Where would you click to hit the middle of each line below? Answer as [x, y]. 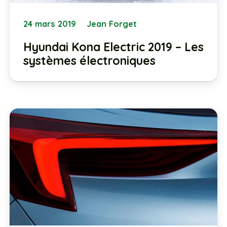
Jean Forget [112, 24]
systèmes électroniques [89, 60]
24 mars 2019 [49, 24]
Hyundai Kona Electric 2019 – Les [113, 47]
